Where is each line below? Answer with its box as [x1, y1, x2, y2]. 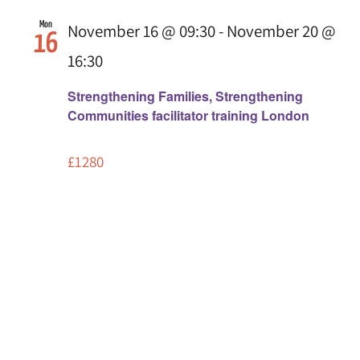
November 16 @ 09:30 [67, 19, 215, 42]
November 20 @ [227, 19, 336, 42]
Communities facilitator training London [67, 106, 309, 125]
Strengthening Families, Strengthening [67, 87, 303, 105]
